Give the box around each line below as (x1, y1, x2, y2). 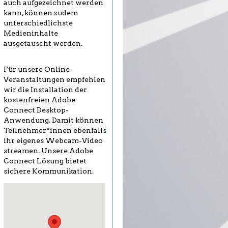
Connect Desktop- (4, 106, 69, 115)
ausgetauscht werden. (4, 39, 82, 48)
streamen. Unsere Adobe (4, 147, 93, 155)
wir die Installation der (4, 85, 87, 94)
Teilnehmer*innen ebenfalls (4, 126, 106, 135)
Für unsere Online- (4, 65, 73, 74)
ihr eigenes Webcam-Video (4, 136, 103, 145)
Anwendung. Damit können (4, 116, 103, 125)
